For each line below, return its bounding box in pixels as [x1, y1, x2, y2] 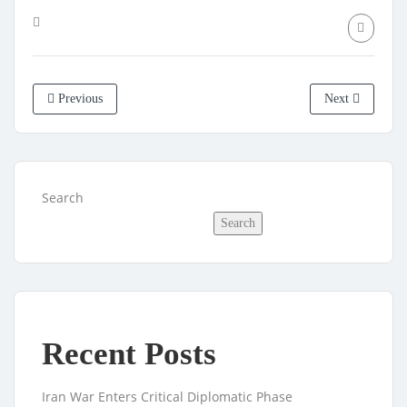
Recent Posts [42, 336, 216, 372]
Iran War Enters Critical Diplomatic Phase [42, 388, 293, 405]
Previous [55, 92, 103, 105]
